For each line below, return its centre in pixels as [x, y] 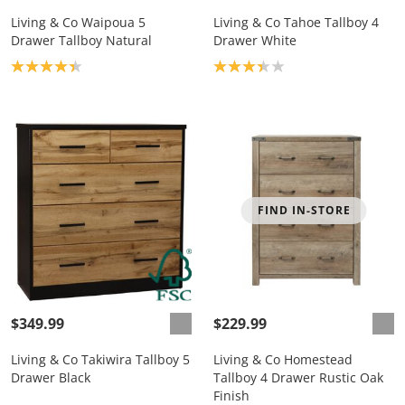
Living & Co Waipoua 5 [78, 22]
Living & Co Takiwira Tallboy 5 [100, 359]
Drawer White [255, 40]
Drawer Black [51, 377]
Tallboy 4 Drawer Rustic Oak [298, 377]
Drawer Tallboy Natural [81, 40]
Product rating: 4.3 [73, 65]
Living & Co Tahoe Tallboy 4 [296, 22]
